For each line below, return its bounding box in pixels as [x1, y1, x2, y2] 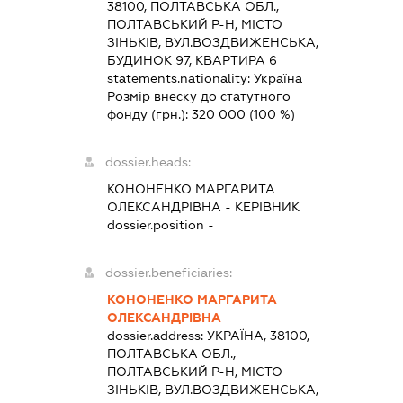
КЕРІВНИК [235, 200, 300, 214]
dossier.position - [107, 218, 215, 232]
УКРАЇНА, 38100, [207, 328, 310, 343]
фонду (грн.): [107, 107, 193, 121]
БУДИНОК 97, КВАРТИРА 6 [107, 53, 278, 67]
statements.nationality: [107, 71, 255, 85]
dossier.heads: [105, 155, 192, 169]
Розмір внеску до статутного [107, 89, 291, 103]
